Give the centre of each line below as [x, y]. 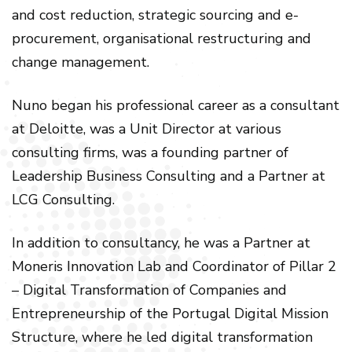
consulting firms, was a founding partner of [150, 152]
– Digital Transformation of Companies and [149, 290]
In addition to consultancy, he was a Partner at [161, 243]
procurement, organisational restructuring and [161, 38]
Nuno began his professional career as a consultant [176, 105]
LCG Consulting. [63, 200]
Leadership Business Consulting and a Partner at [169, 176]
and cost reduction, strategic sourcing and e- [155, 15]
